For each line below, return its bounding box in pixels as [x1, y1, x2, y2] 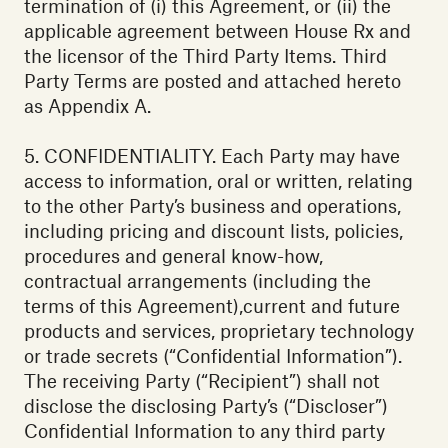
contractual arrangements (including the [24, 269, 371, 293]
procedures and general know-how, [24, 244, 323, 268]
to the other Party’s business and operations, [24, 194, 401, 218]
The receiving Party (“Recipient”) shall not [24, 369, 380, 393]
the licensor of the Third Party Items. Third [24, 44, 387, 68]
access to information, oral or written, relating [24, 169, 413, 193]
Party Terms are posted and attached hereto [24, 69, 401, 93]
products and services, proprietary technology [24, 319, 414, 343]
